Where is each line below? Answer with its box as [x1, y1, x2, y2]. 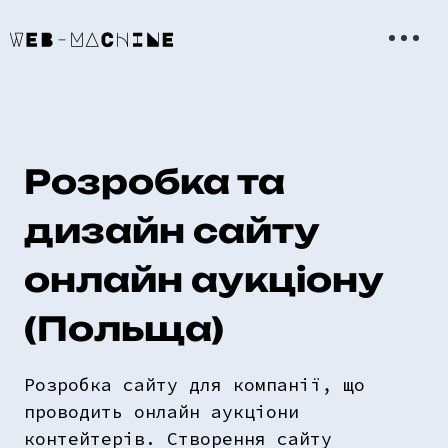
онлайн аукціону [24, 259, 383, 300]
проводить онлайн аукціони [24, 400, 299, 423]
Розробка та [24, 161, 285, 202]
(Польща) [24, 308, 224, 349]
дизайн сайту [24, 210, 319, 251]
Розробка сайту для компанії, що [24, 373, 365, 396]
